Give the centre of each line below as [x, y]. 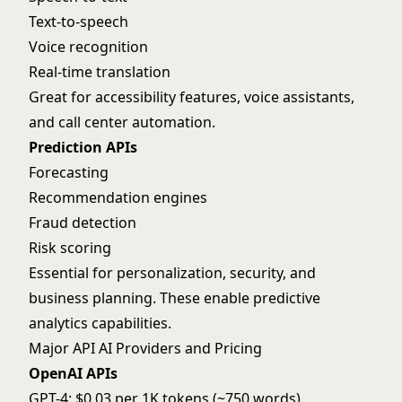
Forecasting [69, 172]
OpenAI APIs [73, 373]
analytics [58, 323]
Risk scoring [70, 248]
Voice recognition [88, 47]
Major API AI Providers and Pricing [145, 348]
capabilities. [130, 323]
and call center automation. [122, 122]
